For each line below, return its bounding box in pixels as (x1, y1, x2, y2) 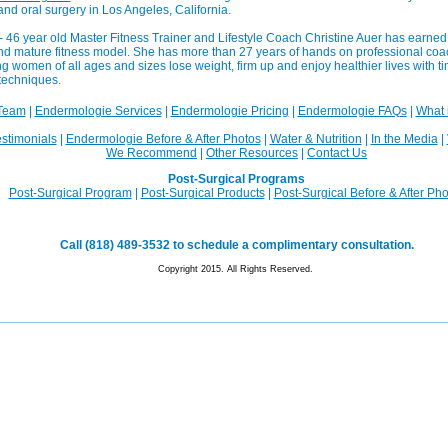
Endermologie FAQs (297, 104, 407, 118)
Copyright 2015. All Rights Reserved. (157, 264, 316, 274)
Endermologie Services (34, 104, 162, 118)
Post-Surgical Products (140, 186, 265, 200)
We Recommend (106, 146, 197, 160)
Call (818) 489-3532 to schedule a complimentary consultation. (59, 238, 414, 252)
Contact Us (307, 146, 367, 160)
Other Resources (206, 146, 298, 160)
